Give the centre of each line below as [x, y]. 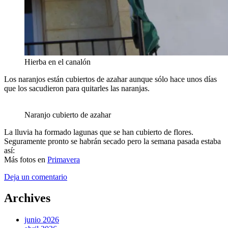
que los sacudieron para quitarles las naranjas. [77, 88]
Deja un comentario [36, 177]
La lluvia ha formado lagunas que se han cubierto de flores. [99, 132]
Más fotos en [26, 159]
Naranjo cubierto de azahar [68, 115]
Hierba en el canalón [58, 62]
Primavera [64, 159]
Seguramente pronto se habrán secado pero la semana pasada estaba [112, 141]
